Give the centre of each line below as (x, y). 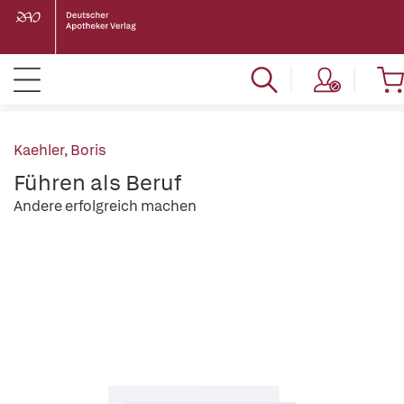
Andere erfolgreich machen (105, 206)
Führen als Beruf (97, 183)
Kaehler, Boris (60, 150)
